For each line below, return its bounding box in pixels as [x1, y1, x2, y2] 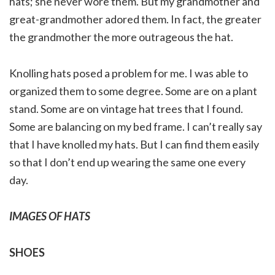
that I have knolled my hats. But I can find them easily [9, 137, 259, 151]
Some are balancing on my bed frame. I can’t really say [9, 119, 262, 133]
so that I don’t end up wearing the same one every [9, 155, 246, 169]
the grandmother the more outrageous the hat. [9, 29, 233, 44]
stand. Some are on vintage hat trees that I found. [9, 101, 243, 115]
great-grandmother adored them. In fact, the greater [9, 12, 261, 26]
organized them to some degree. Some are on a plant [9, 83, 257, 98]
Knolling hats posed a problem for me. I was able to [9, 66, 248, 80]
